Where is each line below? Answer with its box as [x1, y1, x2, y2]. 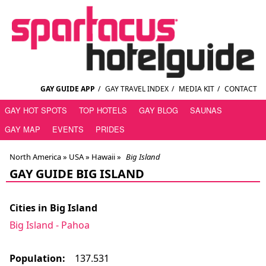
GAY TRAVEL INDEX [105, 84, 169, 94]
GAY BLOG [139, 104, 178, 116]
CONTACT [224, 84, 257, 94]
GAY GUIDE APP [40, 84, 95, 94]
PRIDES [96, 123, 125, 135]
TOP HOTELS [79, 104, 127, 116]
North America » [9, 151, 67, 163]
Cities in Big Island [9, 201, 97, 215]
